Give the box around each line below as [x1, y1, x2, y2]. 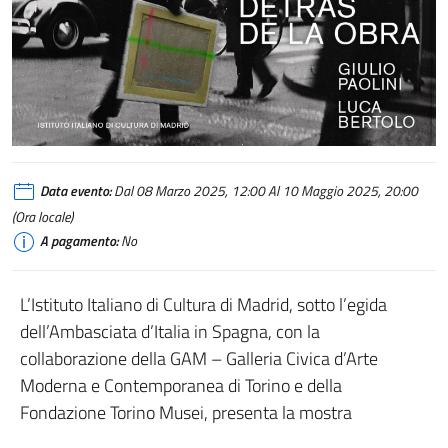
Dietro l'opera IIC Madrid [11, 143, 150, 166]
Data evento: [40, 180, 111, 201]
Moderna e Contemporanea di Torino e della [20, 371, 342, 399]
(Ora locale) [12, 206, 73, 227]
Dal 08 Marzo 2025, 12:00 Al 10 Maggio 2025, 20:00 [111, 180, 418, 201]
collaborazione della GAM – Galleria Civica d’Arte [20, 344, 378, 372]
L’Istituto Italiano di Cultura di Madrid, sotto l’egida [20, 290, 387, 318]
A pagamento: [40, 230, 118, 251]
